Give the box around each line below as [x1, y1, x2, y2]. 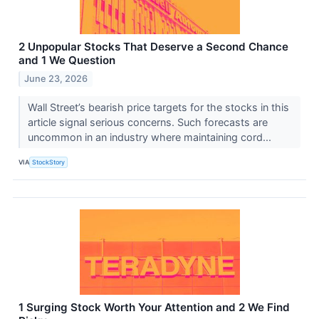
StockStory [32, 158, 66, 167]
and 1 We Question [19, 53, 115, 67]
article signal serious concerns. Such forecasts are [27, 115, 268, 128]
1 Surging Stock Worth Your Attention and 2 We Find [19, 300, 290, 314]
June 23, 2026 [24, 73, 88, 84]
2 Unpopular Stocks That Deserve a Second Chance [19, 39, 288, 53]
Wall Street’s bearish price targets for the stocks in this [27, 100, 289, 113]
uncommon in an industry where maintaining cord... [27, 130, 274, 143]
